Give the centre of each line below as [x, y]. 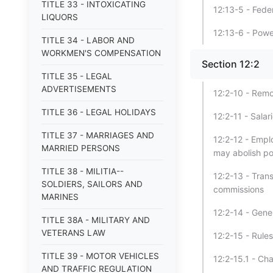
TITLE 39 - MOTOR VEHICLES [100, 256]
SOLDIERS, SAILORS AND [92, 184]
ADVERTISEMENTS [79, 89]
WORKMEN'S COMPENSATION [101, 53]
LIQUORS [60, 17]
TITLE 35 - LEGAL [77, 76]
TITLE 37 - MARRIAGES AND [98, 135]
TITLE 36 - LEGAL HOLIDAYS [99, 112]
